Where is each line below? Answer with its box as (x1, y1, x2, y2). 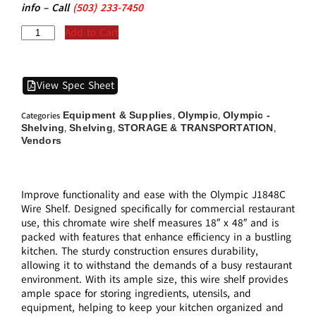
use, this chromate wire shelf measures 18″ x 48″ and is (20, 215, 279, 230)
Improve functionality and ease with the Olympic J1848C (20, 187, 286, 202)
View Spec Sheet (36, 78, 114, 92)
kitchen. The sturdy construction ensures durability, (20, 243, 258, 258)
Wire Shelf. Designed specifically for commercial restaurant (20, 201, 295, 216)
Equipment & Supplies (62, 109, 173, 121)
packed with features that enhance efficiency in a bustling (20, 229, 291, 244)
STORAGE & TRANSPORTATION (117, 121, 274, 133)
